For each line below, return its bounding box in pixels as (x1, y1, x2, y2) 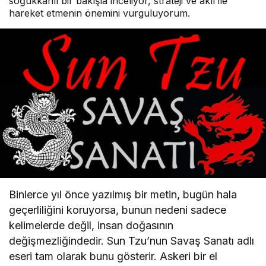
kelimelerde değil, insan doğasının (9, 219, 174, 232)
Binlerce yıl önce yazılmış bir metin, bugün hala (9, 188, 237, 201)
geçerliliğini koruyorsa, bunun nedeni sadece (9, 204, 227, 217)
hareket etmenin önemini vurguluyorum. (9, 7, 190, 19)
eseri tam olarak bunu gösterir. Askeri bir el (9, 250, 218, 263)
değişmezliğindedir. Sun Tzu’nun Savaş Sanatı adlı (9, 235, 255, 248)
